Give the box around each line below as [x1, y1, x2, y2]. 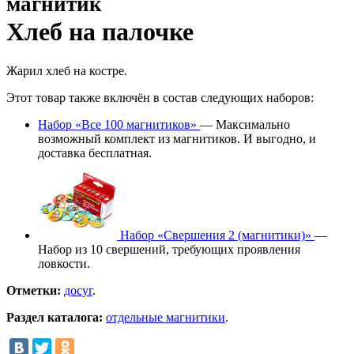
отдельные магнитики [106, 310, 225, 324]
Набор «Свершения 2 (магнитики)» [117, 228, 314, 242]
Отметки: [6, 283, 61, 297]
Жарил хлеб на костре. [6, 63, 127, 77]
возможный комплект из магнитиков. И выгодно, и [38, 131, 316, 145]
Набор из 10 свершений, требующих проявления [38, 242, 300, 256]
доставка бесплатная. [38, 145, 152, 160]
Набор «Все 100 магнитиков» [38, 117, 200, 131]
